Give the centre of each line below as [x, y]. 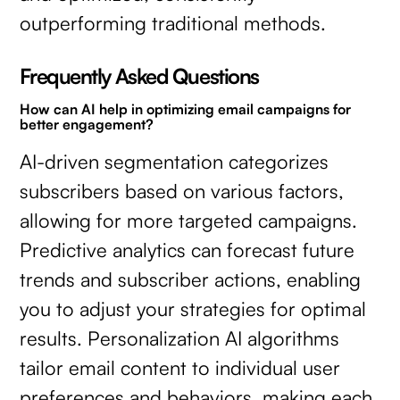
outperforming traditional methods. [173, 22]
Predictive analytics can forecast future [187, 249]
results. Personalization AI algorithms [180, 337]
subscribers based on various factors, [182, 190]
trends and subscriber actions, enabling [191, 279]
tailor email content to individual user [180, 367]
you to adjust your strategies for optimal [193, 308]
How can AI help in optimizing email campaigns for [186, 109]
